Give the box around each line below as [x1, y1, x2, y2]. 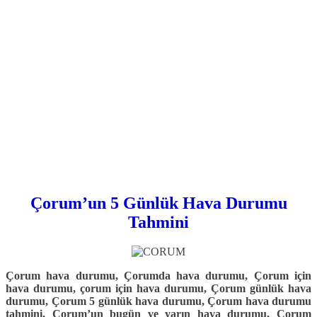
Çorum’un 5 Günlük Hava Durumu [30, 193, 287, 212]
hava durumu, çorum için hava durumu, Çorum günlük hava [6, 282, 311, 295]
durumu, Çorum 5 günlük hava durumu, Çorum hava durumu [6, 295, 311, 308]
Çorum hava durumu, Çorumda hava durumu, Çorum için [6, 270, 311, 282]
